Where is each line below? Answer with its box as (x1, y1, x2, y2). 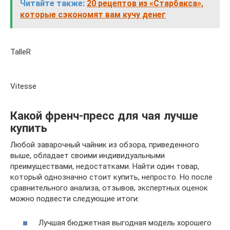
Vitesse (10, 82, 36, 91)
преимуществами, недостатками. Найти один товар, (10, 162, 199, 171)
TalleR (10, 47, 31, 57)
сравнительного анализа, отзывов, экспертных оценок (10, 183, 208, 193)
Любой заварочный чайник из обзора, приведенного (10, 140, 199, 150)
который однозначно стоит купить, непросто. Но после (10, 172, 213, 182)
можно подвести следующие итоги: (10, 194, 139, 204)
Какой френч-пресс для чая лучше (10, 108, 198, 122)
